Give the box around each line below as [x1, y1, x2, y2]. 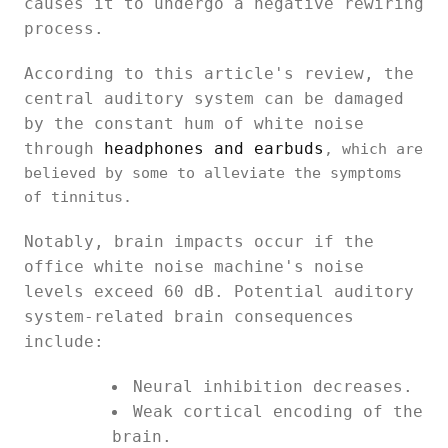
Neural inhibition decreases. [133, 377, 413, 396]
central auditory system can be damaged [24, 89, 404, 108]
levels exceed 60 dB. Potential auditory [24, 282, 414, 301]
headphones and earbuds [104, 139, 324, 158]
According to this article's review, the [24, 64, 414, 83]
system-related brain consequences [24, 307, 354, 326]
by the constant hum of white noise [24, 114, 364, 133]
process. [24, 19, 104, 38]
